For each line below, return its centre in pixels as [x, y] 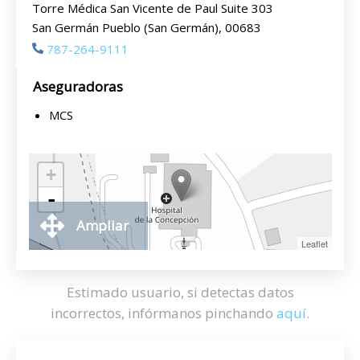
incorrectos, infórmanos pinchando [164, 313]
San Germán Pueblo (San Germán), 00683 [147, 27]
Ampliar [102, 225]
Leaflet [315, 243]
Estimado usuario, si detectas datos [180, 292]
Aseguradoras [78, 86]
